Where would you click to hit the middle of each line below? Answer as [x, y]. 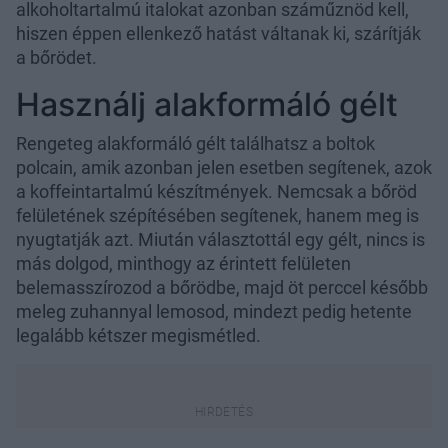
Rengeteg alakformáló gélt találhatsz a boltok [195, 144]
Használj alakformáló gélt [207, 105]
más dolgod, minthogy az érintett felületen [183, 264]
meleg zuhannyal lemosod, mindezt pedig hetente [214, 312]
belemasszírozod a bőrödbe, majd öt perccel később [222, 288]
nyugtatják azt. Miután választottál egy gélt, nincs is [220, 240]
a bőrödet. [56, 58]
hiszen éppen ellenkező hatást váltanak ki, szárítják [218, 34]
